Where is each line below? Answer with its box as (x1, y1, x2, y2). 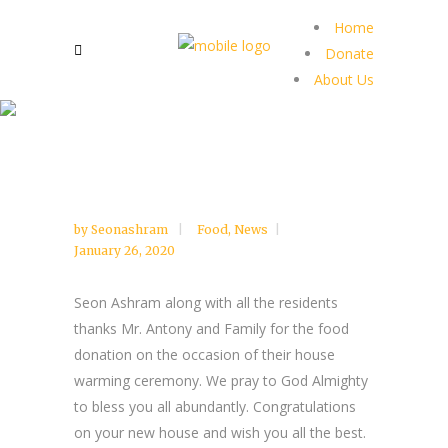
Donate (325, 44, 374, 63)
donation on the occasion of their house (74, 345, 335, 364)
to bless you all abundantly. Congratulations (74, 397, 356, 416)
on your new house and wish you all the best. (74, 423, 366, 442)
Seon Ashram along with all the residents (74, 293, 338, 312)
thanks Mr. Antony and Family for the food (74, 319, 349, 338)
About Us (314, 70, 374, 89)
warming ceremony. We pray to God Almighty (74, 371, 368, 390)
